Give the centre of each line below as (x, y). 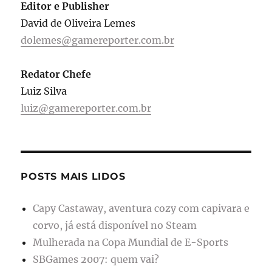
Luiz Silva (44, 91)
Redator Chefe (56, 74)
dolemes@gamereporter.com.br (98, 40)
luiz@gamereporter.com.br (86, 108)
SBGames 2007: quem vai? (96, 259)
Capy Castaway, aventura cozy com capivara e (141, 208)
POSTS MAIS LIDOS (73, 176)
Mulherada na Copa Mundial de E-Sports (131, 242)
